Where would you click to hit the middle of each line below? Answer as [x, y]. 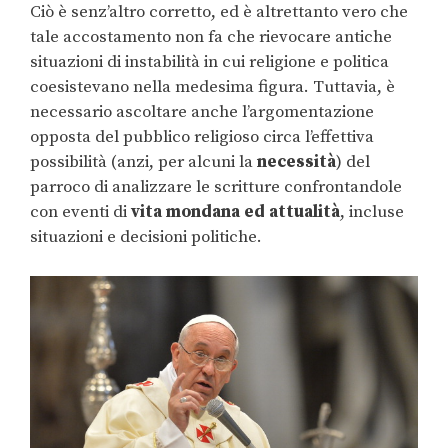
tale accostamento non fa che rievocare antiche [211, 37]
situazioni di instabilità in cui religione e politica [209, 62]
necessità [296, 162]
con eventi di [80, 212]
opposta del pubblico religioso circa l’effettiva [202, 137]
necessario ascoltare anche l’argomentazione [202, 112]
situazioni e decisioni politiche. [146, 237]
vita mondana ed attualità [235, 212]
